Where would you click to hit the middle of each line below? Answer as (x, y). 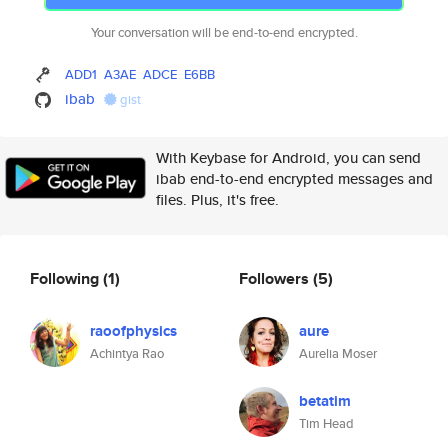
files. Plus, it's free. (217, 199)
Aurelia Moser (338, 353)
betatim (325, 401)
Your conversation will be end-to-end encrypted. (224, 32)
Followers (276, 278)
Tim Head (326, 423)
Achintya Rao (127, 353)
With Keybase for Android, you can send (288, 157)
